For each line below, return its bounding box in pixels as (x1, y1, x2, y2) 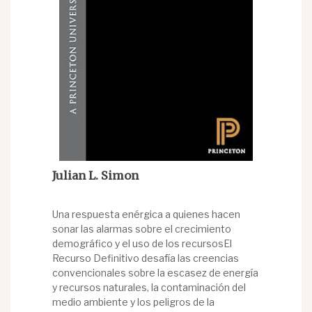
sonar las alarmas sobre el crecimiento (52, 223, 231, 235)
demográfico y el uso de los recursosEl (52, 237, 232, 250)
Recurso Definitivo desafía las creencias (52, 252, 239, 265)
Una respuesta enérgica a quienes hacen (52, 208, 240, 221)
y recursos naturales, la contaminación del (52, 281, 246, 294)
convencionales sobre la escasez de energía (52, 267, 258, 279)
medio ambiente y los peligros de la (52, 296, 214, 309)
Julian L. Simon (52, 169, 139, 183)
